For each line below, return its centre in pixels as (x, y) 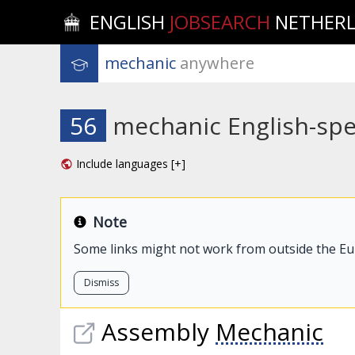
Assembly (158, 332)
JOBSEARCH (220, 22)
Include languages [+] (131, 164)
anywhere (215, 63)
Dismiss (101, 282)
